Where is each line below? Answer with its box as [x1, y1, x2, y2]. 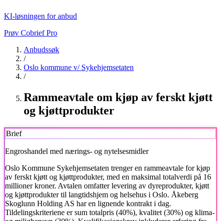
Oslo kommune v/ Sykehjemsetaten [24, 63, 134, 72]
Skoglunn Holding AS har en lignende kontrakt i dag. [5, 199, 171, 208]
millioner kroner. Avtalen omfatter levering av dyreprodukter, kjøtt [5, 181, 209, 190]
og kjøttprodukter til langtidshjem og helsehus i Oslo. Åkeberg [5, 190, 198, 199]
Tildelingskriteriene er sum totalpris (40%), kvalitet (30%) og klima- [5, 208, 215, 217]
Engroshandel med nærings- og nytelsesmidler [5, 147, 148, 155]
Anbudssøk [24, 45, 59, 54]
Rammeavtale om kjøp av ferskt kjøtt [24, 90, 213, 104]
